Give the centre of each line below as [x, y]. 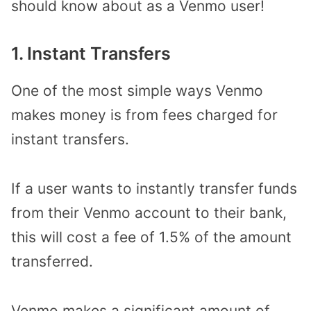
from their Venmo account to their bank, [149, 212]
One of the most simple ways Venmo [137, 91]
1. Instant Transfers [91, 54]
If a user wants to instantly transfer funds [154, 188]
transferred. [52, 261]
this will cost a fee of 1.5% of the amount [151, 237]
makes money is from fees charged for [144, 115]
